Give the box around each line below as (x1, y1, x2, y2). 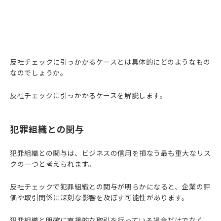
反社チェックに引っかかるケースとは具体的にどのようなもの (10, 57, 211, 67)
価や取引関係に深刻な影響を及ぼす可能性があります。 (10, 192, 189, 202)
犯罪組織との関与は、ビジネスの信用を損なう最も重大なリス (10, 148, 211, 158)
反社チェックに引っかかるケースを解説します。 (10, 90, 167, 100)
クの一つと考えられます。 (10, 159, 96, 169)
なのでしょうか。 (10, 68, 68, 77)
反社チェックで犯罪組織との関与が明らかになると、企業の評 (10, 182, 211, 191)
